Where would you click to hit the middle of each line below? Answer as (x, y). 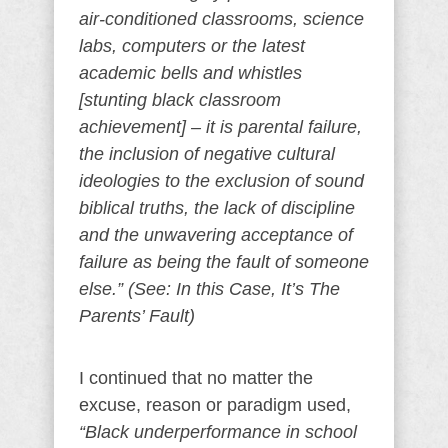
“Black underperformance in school (218, 432)
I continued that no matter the (196, 378)
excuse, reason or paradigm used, (215, 405)
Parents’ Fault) (137, 316)
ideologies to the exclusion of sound (221, 181)
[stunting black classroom (180, 100)
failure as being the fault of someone (224, 262)
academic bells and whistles (190, 73)
